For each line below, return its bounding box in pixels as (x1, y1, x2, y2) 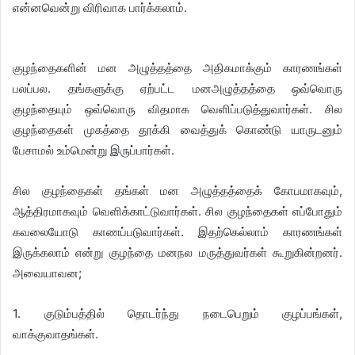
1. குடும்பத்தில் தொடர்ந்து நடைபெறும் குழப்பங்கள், (13, 306, 342, 321)
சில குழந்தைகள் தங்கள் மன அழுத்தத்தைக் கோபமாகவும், (13, 183, 342, 198)
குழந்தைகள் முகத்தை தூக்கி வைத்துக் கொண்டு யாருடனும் (13, 122, 342, 137)
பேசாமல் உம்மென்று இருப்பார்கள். (13, 143, 174, 158)
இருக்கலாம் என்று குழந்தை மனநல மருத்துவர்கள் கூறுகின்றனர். (13, 245, 342, 260)
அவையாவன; (13, 265, 82, 281)
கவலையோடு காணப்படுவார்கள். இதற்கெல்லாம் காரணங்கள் (13, 224, 342, 239)
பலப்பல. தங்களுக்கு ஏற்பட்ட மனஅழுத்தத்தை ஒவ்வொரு (13, 81, 342, 96)
